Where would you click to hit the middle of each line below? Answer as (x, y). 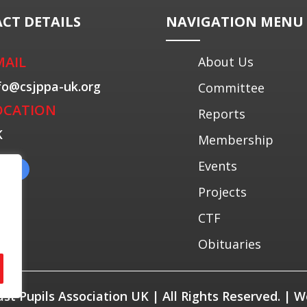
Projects (223, 192)
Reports (222, 113)
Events (218, 165)
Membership (236, 139)
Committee (232, 87)
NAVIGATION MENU (235, 21)
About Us (226, 61)
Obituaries (230, 244)
